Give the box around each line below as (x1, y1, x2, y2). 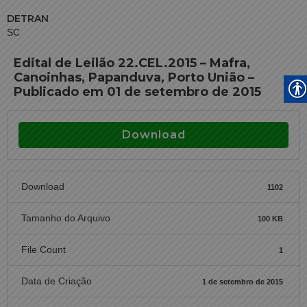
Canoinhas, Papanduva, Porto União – (14, 70, 254, 85)
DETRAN (7, 12, 49, 25)
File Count (21, 244, 66, 255)
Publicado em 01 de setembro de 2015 (14, 84, 261, 99)
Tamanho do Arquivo (21, 212, 110, 223)
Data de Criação (21, 275, 92, 286)
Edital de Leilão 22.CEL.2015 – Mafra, (14, 56, 250, 71)
